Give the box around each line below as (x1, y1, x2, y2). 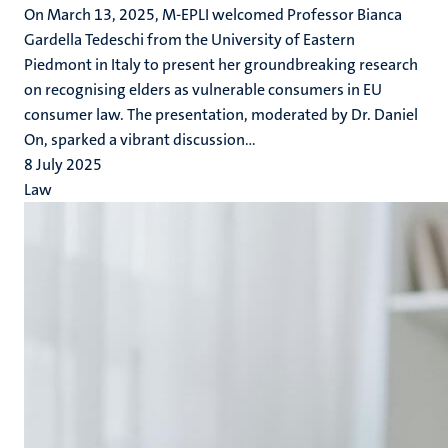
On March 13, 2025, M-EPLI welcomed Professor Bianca (24, 4, 402, 25)
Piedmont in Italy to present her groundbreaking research (24, 54, 418, 75)
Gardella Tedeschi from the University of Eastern (24, 29, 355, 50)
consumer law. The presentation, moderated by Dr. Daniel (24, 104, 418, 125)
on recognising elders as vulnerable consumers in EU (24, 79, 382, 100)
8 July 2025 (24, 154, 102, 175)
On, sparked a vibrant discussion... (24, 129, 256, 150)
